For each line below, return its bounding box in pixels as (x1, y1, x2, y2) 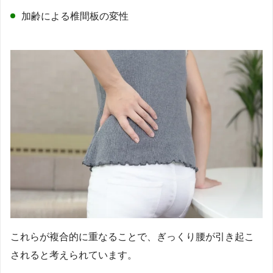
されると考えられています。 (10, 249, 137, 260)
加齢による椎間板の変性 (21, 10, 129, 21)
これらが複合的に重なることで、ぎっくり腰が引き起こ (10, 231, 254, 242)
